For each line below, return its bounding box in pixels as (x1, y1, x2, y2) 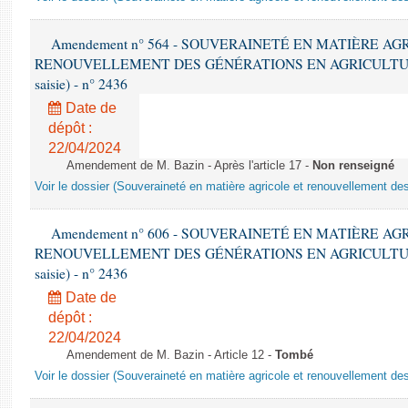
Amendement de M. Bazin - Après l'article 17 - (66, 159, 312, 172)
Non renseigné (312, 159, 394, 172)
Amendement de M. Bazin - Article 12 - (66, 349, 275, 362)
